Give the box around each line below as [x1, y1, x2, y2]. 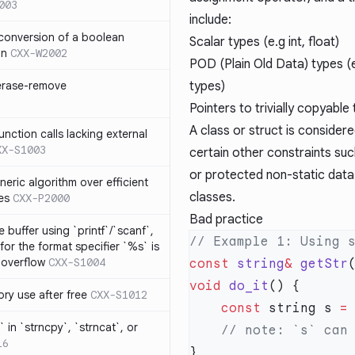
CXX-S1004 [48, 255, 105, 269]
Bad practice [189, 212, 263, 227]
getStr [292, 256, 348, 272]
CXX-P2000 [13, 191, 70, 205]
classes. [189, 189, 235, 205]
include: [189, 12, 231, 28]
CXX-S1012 [90, 288, 147, 302]
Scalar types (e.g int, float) [189, 34, 339, 50]
